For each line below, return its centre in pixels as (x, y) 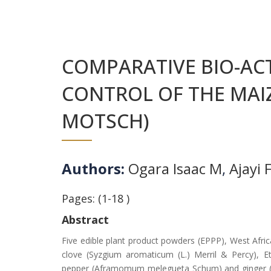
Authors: (95, 168)
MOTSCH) (106, 121)
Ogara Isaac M (175, 168)
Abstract (85, 220)
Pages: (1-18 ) (96, 198)
